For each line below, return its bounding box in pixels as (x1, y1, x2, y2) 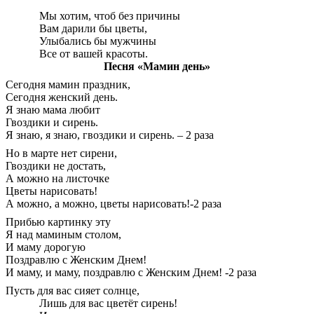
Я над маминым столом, (6, 228, 121, 241)
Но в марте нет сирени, (6, 147, 117, 160)
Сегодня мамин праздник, (6, 78, 130, 91)
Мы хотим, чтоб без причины (39, 10, 180, 22)
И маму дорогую (6, 241, 86, 254)
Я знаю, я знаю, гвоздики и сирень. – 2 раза (6, 129, 214, 142)
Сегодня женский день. (6, 91, 118, 104)
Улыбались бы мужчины (39, 35, 156, 48)
